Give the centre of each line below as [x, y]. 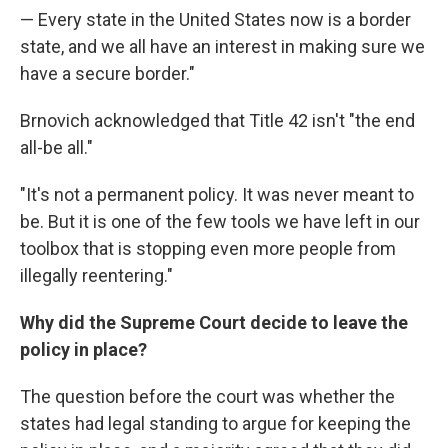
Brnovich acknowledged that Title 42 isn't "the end [217, 120]
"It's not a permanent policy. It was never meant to [217, 194]
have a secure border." [107, 73]
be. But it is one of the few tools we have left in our [220, 221]
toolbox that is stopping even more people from [208, 248]
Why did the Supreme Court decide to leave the [214, 322]
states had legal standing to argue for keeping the [215, 423]
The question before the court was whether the [207, 396]
